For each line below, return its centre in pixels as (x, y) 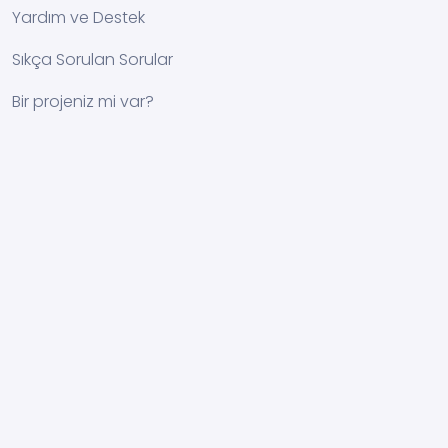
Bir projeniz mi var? (83, 101)
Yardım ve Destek (78, 17)
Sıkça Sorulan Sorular (92, 59)
